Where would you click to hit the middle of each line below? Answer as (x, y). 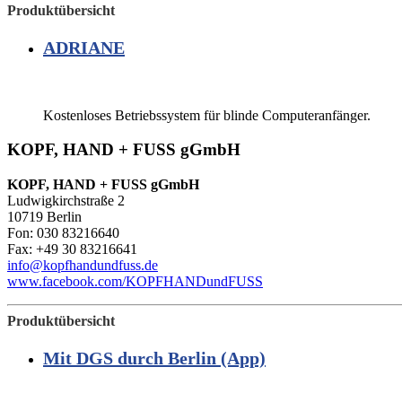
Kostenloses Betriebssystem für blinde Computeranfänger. (209, 115)
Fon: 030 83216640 (63, 233)
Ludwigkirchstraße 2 (66, 201)
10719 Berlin (44, 217)
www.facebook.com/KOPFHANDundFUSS (135, 282)
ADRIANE (84, 48)
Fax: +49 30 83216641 (72, 249)
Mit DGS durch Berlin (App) (154, 358)
